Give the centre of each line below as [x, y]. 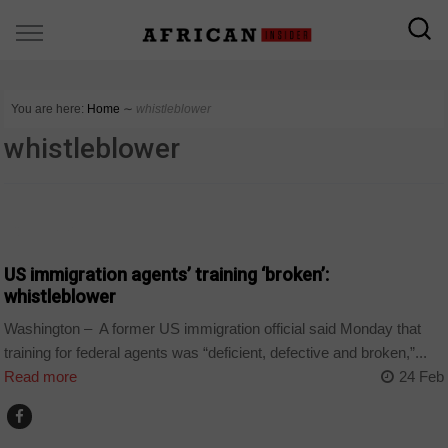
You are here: [48, 109]
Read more [41, 377]
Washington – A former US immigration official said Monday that [213, 329]
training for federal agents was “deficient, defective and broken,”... [216, 353]
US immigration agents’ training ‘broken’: [167, 274]
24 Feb [421, 377]
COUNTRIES [48, 230]
